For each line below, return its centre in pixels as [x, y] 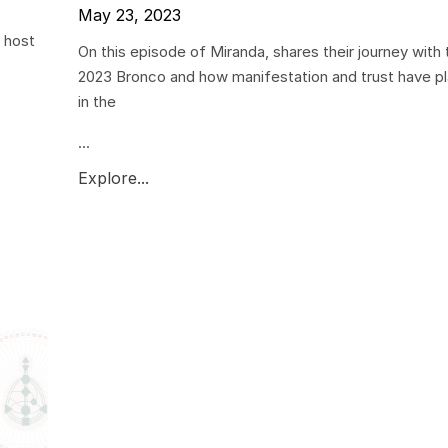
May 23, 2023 [129, 15]
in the [96, 102]
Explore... [113, 178]
